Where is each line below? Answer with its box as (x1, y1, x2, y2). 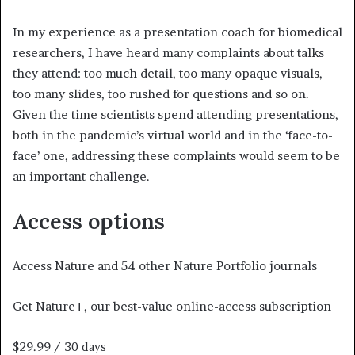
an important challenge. (13, 169, 150, 185)
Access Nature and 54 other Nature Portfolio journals (13, 258, 317, 274)
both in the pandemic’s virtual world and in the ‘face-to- (13, 128, 333, 143)
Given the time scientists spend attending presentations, (13, 107, 338, 123)
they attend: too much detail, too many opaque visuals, (13, 66, 323, 82)
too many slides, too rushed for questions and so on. (13, 86, 309, 102)
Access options (13, 208, 165, 235)
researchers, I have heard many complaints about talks (13, 45, 324, 61)
